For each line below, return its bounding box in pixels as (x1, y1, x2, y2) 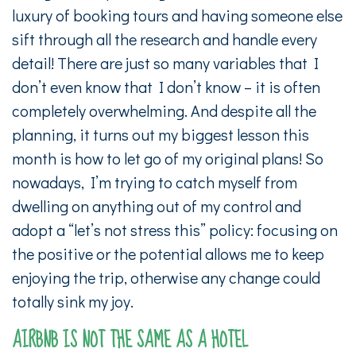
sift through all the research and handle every (12, 29, 317, 49)
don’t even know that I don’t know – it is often (12, 76, 320, 97)
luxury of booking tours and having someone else (12, 5, 342, 25)
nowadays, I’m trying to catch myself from (12, 172, 297, 192)
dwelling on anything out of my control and (12, 195, 301, 216)
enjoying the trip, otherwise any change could (12, 267, 320, 288)
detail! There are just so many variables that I (12, 52, 319, 73)
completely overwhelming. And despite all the (12, 100, 316, 121)
